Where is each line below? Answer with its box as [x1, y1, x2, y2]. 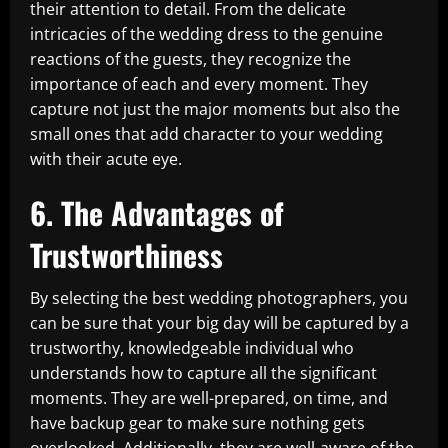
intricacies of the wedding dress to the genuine [30, 23, 383, 45]
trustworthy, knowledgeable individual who [30, 337, 354, 359]
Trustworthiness [30, 232, 223, 277]
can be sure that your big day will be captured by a [30, 312, 409, 334]
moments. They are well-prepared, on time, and [30, 387, 388, 409]
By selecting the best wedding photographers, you [30, 287, 408, 309]
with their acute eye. [30, 148, 182, 170]
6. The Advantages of [30, 190, 284, 235]
